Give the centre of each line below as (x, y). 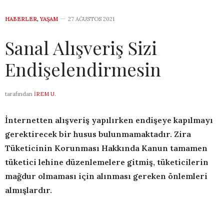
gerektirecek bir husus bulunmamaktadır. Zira (98, 134)
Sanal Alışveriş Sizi (81, 47)
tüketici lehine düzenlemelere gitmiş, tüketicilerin (107, 162)
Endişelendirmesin (83, 69)
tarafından (19, 94)
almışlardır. (28, 190)
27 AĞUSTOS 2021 (91, 19)
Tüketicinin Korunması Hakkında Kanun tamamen (106, 148)
